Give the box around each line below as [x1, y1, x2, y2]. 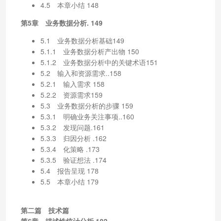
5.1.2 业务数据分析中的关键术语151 [40, 57, 158, 67]
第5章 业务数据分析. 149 [21, 17, 103, 28]
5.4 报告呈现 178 [40, 165, 99, 176]
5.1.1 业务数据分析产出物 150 [40, 46, 139, 56]
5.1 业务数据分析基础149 [40, 35, 124, 45]
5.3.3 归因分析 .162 [40, 133, 107, 143]
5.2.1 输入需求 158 [40, 78, 105, 89]
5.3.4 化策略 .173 [40, 144, 100, 154]
